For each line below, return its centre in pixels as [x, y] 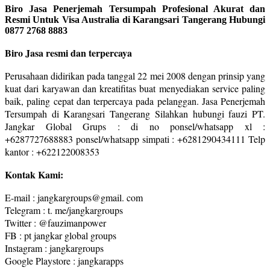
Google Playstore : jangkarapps [64, 260]
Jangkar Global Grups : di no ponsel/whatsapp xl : [135, 126]
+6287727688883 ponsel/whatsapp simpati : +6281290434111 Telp [135, 139]
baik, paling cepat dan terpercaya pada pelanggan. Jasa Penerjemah [135, 101]
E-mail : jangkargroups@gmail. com [74, 197]
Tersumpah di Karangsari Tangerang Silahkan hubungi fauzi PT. [135, 113]
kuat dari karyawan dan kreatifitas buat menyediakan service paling [135, 88]
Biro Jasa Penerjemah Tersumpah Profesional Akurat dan [135, 8]
